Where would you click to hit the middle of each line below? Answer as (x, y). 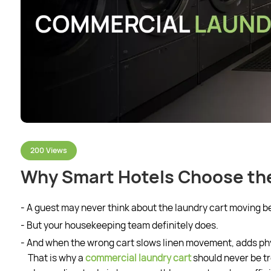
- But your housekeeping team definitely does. (119, 225)
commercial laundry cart (138, 258)
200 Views (48, 150)
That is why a (56, 258)
